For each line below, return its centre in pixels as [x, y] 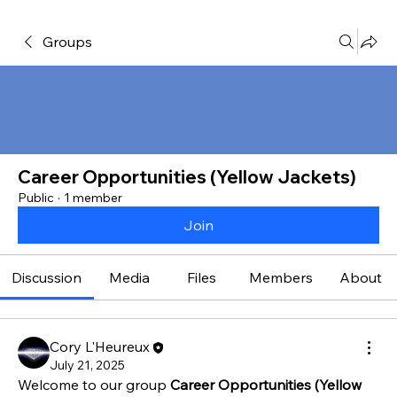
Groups [67, 42]
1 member [93, 198]
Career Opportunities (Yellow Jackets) [187, 177]
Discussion [47, 277]
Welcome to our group [94, 385]
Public [36, 198]
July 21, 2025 [87, 366]
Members [281, 277]
